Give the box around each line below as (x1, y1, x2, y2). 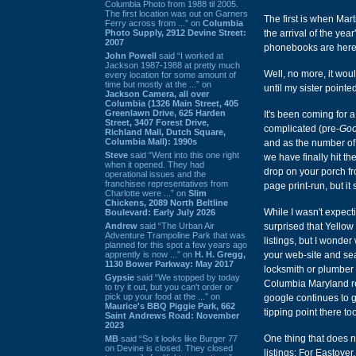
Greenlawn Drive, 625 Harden (105, 107, 226, 118)
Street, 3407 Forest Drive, (105, 117, 209, 127)
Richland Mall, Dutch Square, (105, 126, 226, 137)
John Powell (105, 50, 157, 60)
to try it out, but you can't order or (105, 281, 233, 292)
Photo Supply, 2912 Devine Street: (105, 27, 246, 37)
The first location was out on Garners (105, 8, 248, 18)
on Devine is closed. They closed (105, 342, 233, 353)
